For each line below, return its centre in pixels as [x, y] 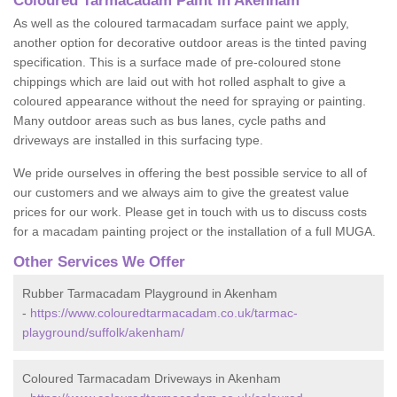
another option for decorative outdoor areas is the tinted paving [190, 43]
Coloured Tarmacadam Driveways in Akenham [152, 378]
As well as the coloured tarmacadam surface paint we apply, [181, 23]
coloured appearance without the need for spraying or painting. [190, 101]
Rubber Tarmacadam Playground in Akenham [150, 293]
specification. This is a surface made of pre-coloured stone [177, 62]
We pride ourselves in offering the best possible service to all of [190, 173]
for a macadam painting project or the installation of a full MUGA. [195, 231]
